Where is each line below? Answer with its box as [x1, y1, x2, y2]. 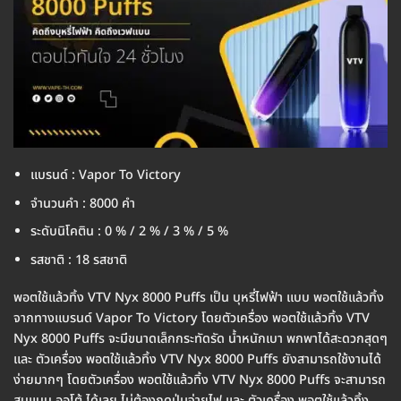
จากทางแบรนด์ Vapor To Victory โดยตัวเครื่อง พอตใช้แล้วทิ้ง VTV [13, 308, 370, 328]
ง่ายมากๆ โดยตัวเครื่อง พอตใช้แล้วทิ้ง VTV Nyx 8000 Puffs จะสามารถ [13, 370, 386, 389]
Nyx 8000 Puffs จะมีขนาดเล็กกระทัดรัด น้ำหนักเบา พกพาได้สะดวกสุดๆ [13, 328, 388, 348]
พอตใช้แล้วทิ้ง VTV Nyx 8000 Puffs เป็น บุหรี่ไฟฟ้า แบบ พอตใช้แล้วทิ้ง [13, 287, 384, 307]
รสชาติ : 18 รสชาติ [30, 250, 127, 269]
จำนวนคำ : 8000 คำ [30, 193, 135, 213]
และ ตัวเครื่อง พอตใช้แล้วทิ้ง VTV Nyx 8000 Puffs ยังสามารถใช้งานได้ [13, 349, 381, 369]
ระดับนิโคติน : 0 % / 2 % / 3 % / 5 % [30, 222, 228, 242]
